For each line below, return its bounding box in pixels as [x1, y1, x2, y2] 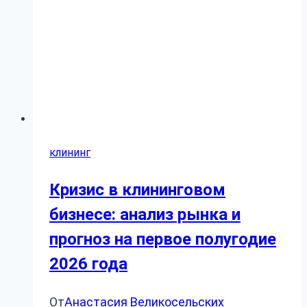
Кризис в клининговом [49, 180, 225, 199]
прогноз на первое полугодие [49, 229, 276, 249]
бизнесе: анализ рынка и [49, 204, 241, 224]
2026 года [49, 254, 127, 273]
